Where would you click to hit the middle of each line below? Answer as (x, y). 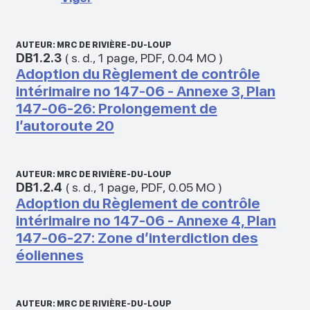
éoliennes (49, 255)
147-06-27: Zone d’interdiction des (137, 237)
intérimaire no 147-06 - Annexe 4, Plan (146, 220)
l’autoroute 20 (65, 125)
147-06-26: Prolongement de (116, 108)
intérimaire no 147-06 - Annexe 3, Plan (145, 91)
